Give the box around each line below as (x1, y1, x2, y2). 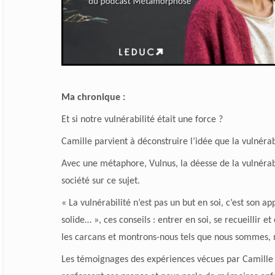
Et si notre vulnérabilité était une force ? (61, 115, 223, 125)
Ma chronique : (61, 93, 125, 103)
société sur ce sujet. (61, 176, 140, 187)
